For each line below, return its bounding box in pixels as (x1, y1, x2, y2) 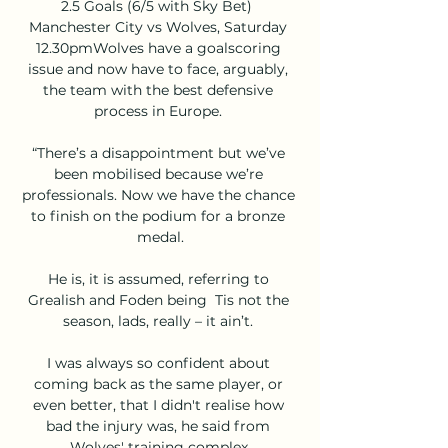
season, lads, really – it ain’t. (63, 311, 257, 330)
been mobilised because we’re (53, 164, 263, 183)
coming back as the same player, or (33, 374, 283, 393)
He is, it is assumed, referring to (47, 269, 269, 288)
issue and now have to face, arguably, (28, 59, 288, 78)
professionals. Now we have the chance (21, 185, 295, 204)
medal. (136, 227, 184, 246)
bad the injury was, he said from (46, 416, 270, 435)
